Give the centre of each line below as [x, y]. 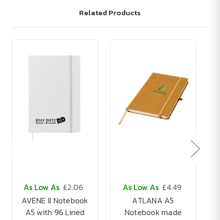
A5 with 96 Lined [55, 212]
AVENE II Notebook [55, 201]
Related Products [110, 13]
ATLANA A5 [153, 201]
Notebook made [153, 212]
